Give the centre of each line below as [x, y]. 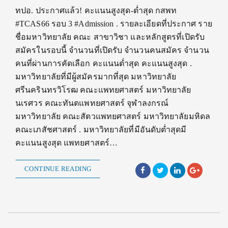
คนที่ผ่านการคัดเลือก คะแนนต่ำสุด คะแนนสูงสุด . [104, 64]
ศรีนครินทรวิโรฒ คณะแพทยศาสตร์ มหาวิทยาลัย [103, 90]
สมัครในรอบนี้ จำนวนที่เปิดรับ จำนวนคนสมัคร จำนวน [112, 50]
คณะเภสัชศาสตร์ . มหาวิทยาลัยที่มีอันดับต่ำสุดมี [101, 130]
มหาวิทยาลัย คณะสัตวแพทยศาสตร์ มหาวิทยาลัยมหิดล [113, 117]
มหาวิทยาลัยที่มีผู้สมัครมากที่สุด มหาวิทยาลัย [96, 77]
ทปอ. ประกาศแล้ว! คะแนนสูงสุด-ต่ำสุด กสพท [96, 11]
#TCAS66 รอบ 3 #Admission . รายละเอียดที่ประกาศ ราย [114, 24]
